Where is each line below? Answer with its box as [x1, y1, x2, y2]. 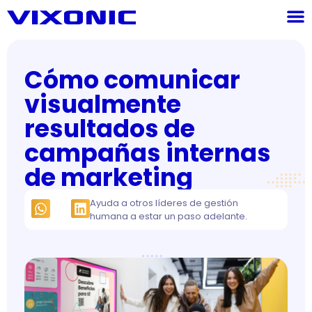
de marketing [24, 160, 193, 194]
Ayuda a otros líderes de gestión [90, 196, 238, 210]
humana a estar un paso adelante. [90, 210, 247, 223]
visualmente [24, 87, 181, 121]
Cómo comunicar [24, 63, 240, 97]
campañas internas [24, 136, 271, 170]
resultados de [24, 111, 195, 146]
